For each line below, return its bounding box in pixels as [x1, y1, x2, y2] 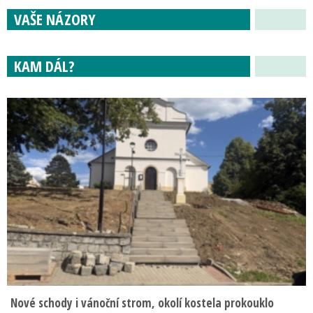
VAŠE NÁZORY [14, 8, 96, 29]
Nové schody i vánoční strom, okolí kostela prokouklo [10, 294, 274, 311]
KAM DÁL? [14, 54, 75, 76]
